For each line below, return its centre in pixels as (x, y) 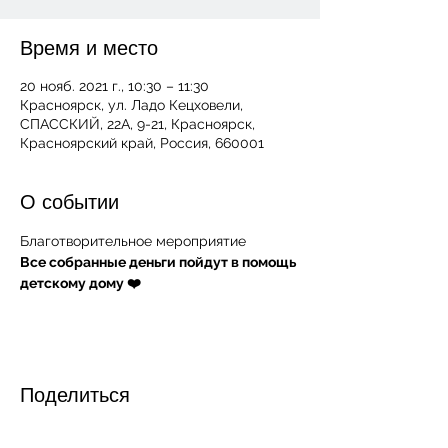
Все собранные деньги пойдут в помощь (159, 262)
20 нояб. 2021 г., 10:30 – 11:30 (114, 86)
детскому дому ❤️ (80, 283)
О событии (69, 202)
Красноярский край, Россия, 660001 (142, 143)
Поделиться (75, 395)
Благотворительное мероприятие (135, 241)
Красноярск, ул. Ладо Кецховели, (131, 105)
